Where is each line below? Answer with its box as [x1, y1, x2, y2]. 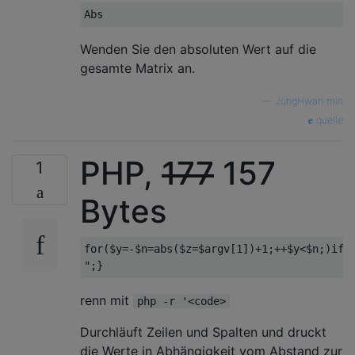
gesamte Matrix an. [80, 59, 195, 76]
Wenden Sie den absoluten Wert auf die [80, 40, 316, 57]
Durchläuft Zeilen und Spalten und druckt [80, 323, 326, 340]
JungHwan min [275, 94, 343, 107]
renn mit [80, 292, 133, 308]
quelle [313, 113, 343, 126]
